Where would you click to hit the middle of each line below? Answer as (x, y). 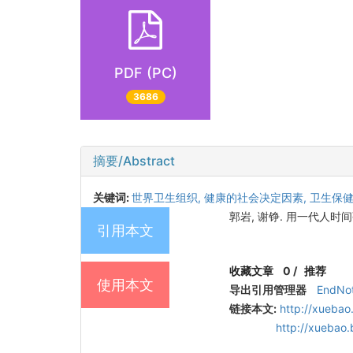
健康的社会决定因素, (257, 197)
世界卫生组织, (168, 197)
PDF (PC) (145, 72)
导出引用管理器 (268, 289)
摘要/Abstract (134, 160)
